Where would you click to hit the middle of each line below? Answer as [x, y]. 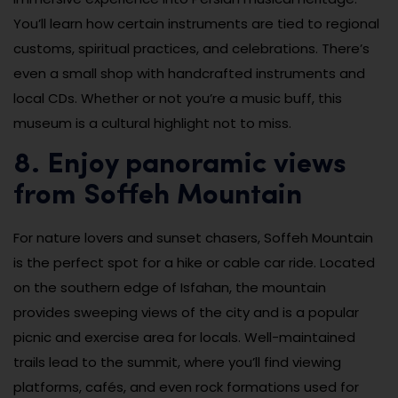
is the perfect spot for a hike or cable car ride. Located [194, 262]
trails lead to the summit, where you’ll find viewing [177, 362]
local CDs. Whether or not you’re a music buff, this [178, 98]
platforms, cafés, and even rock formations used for [186, 386]
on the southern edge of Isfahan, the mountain [170, 287]
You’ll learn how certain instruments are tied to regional [196, 23]
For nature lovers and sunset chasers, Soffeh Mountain [193, 237]
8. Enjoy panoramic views [179, 165]
